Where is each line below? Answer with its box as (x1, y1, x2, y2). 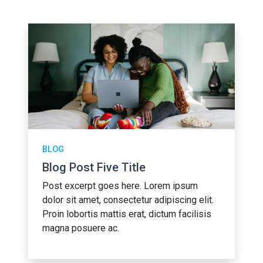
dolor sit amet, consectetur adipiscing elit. (42, 194, 214, 205)
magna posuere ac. (42, 222, 119, 234)
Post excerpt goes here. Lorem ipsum (42, 180, 198, 191)
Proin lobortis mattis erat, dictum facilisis (42, 208, 211, 220)
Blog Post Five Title (42, 160, 146, 174)
